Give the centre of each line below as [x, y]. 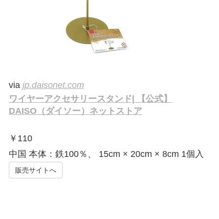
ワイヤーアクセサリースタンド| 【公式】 [90, 99]
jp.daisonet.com [53, 85]
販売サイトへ [35, 170]
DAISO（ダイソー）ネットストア [75, 111]
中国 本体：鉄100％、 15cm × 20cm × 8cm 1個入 [106, 154]
